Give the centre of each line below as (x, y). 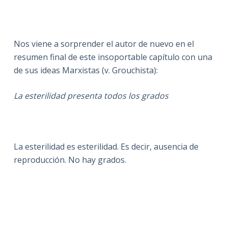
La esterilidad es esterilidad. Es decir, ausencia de (106, 146)
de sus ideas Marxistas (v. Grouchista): (85, 70)
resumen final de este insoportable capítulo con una (113, 57)
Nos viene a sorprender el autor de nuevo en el (104, 44)
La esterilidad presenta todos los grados (91, 95)
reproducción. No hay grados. (70, 160)
